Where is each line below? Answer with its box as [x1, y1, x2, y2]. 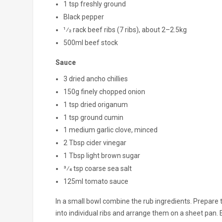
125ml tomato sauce [63, 177, 128, 185]
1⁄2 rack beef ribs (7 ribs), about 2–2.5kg [63, 25, 187, 34]
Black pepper [63, 12, 104, 21]
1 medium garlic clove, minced [63, 126, 158, 134]
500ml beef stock [63, 38, 118, 47]
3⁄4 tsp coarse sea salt [63, 164, 132, 172]
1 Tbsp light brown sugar [63, 151, 140, 160]
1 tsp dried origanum [63, 100, 128, 109]
